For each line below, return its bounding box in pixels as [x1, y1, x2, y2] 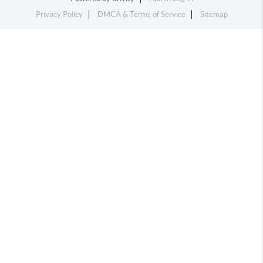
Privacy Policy [35, 10, 83, 19]
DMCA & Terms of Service [97, 10, 186, 19]
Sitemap [200, 10, 228, 19]
